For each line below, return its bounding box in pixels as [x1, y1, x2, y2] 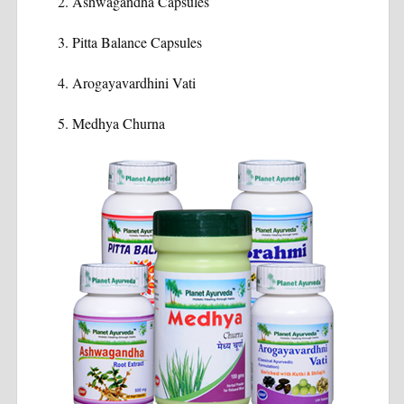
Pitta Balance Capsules [71, 32, 202, 52]
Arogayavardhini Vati [71, 73, 196, 93]
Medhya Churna [71, 114, 165, 133]
